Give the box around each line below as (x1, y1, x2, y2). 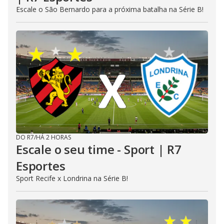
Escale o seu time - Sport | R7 (16, 141, 181, 157)
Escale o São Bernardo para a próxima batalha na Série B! (16, 4, 203, 14)
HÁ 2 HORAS (36, 133, 71, 141)
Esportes (16, 157, 65, 174)
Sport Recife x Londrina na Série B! (16, 173, 128, 183)
